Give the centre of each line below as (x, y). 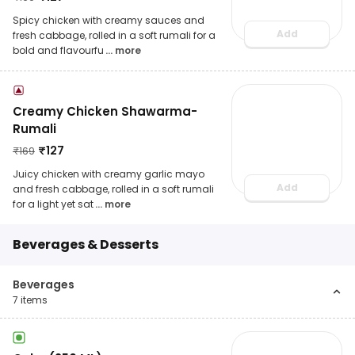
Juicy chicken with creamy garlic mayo (109, 174)
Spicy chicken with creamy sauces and (109, 20)
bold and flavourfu (58, 50)
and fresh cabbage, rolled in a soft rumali (113, 189)
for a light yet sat (53, 204)
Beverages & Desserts (86, 244)
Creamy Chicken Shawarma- (105, 111)
